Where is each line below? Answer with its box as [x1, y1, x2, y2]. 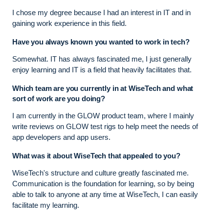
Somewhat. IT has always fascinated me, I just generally [12, 55, 192, 64]
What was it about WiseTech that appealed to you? [12, 152, 180, 160]
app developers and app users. [12, 133, 110, 142]
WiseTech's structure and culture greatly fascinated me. [12, 169, 189, 177]
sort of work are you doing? [12, 94, 105, 103]
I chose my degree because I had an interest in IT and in [12, 8, 191, 17]
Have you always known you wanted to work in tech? [12, 38, 190, 46]
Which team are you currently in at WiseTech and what [12, 84, 194, 93]
